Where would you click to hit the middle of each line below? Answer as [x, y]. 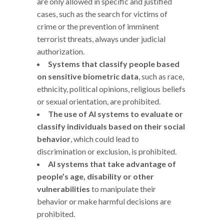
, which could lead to [105, 138]
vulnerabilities [63, 188]
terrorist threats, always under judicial [101, 38]
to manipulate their [123, 188]
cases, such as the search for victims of [102, 13]
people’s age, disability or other [95, 176]
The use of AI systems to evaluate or [115, 113]
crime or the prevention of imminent [98, 26]
